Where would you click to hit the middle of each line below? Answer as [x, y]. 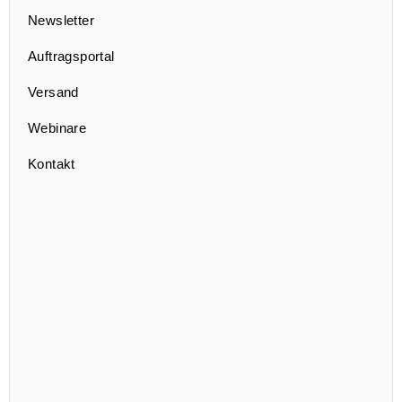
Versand [53, 92]
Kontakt [52, 164]
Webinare [57, 128]
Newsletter [61, 21]
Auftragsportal [71, 57]
